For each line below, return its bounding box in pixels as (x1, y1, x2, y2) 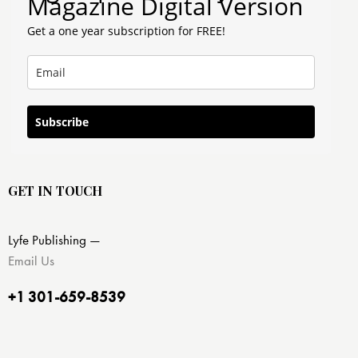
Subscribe (35, 114, 89, 130)
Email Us (8, 251, 54, 269)
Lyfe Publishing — (8, 230, 101, 249)
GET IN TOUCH (8, 182, 102, 200)
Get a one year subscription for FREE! (27, 23, 225, 39)
